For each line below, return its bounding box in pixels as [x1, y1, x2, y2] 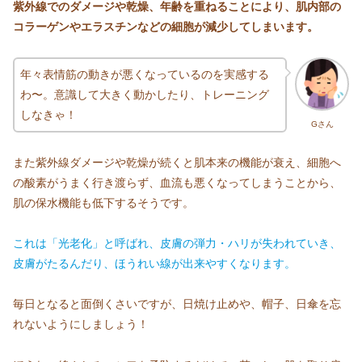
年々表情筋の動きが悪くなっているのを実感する [20, 67, 269, 81]
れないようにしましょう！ [13, 318, 149, 331]
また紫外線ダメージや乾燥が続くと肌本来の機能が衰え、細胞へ [13, 156, 341, 170]
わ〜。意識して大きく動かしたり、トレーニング [20, 87, 269, 101]
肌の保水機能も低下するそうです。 [13, 196, 194, 210]
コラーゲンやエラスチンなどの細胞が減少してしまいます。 [13, 19, 318, 33]
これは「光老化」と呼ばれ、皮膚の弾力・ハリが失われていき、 [13, 237, 341, 250]
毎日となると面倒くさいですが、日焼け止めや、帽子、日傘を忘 [13, 297, 341, 311]
